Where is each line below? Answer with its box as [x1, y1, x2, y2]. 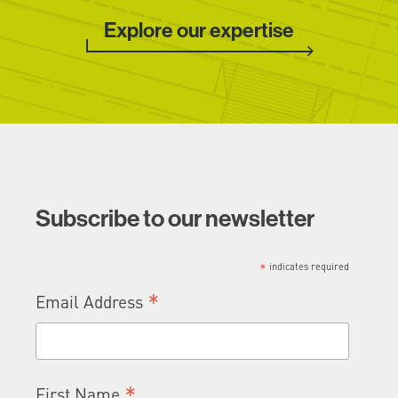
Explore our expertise [104, 18, 294, 43]
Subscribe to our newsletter [36, 203, 314, 233]
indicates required [267, 259, 350, 273]
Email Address [36, 290, 147, 313]
